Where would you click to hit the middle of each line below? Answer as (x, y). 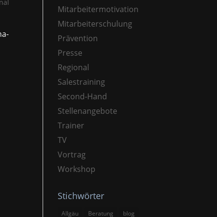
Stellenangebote (88, 111)
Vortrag (72, 154)
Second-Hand (83, 96)
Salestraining (82, 82)
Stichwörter (81, 195)
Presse (70, 53)
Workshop (77, 169)
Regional (74, 67)
